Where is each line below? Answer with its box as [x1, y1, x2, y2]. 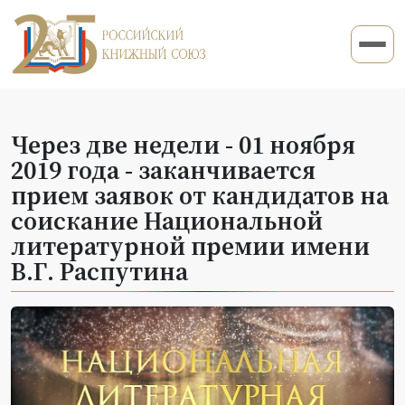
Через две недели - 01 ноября [11, 127, 355, 162]
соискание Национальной [11, 202, 323, 238]
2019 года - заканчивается [11, 152, 316, 187]
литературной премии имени [11, 228, 370, 263]
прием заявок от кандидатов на [11, 177, 389, 212]
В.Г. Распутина [11, 253, 188, 288]
